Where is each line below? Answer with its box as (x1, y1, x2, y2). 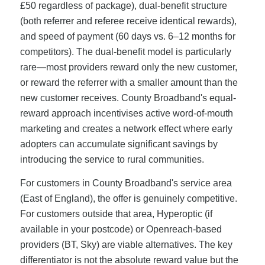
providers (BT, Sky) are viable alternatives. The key (20, 239, 232, 250)
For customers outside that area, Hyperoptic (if (20, 208, 212, 219)
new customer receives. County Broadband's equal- (20, 93, 236, 104)
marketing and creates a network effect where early (20, 124, 232, 134)
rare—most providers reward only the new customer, (20, 62, 237, 73)
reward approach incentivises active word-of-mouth (20, 108, 233, 119)
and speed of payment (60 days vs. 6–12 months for (20, 31, 235, 42)
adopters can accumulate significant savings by (20, 139, 218, 150)
